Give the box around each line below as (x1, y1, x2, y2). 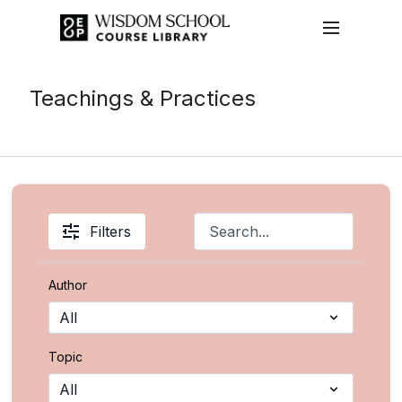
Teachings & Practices (30, 85, 257, 111)
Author (48, 277, 88, 293)
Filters (90, 223, 132, 240)
